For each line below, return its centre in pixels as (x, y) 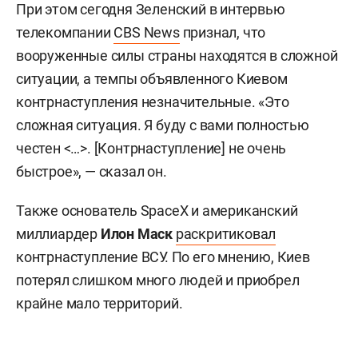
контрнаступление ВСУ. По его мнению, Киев (163, 257)
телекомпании (65, 32)
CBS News (147, 32)
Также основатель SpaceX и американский (157, 211)
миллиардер (57, 234)
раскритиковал (226, 234)
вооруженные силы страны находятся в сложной (177, 56)
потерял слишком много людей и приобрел (158, 280)
